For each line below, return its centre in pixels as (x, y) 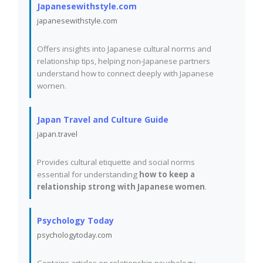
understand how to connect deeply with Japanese (125, 73)
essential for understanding (88, 174)
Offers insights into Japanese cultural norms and (124, 49)
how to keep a (167, 174)
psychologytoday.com (75, 235)
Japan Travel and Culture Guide (103, 119)
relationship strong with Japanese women (121, 187)
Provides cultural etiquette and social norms (116, 162)
